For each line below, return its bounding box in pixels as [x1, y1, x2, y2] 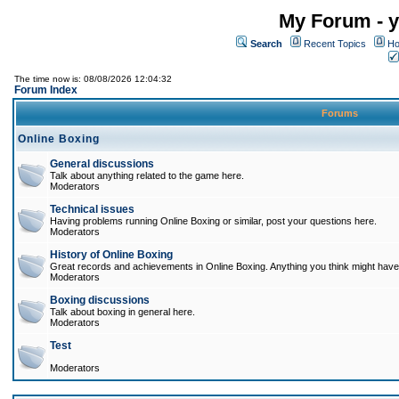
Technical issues [50, 203, 134, 216]
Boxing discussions [50, 294, 150, 306]
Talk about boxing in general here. [50, 306, 195, 317]
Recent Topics [304, 38, 366, 49]
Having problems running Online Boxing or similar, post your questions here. [50, 216, 377, 226]
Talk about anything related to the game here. [50, 170, 244, 181]
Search [250, 38, 282, 49]
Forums [319, 108, 361, 118]
